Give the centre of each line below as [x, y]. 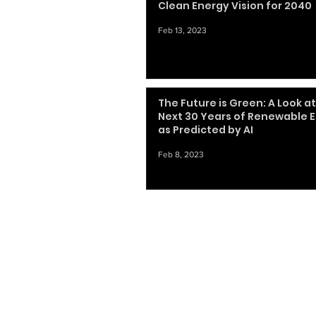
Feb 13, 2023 [182, 30]
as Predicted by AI [206, 130]
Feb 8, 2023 [181, 154]
